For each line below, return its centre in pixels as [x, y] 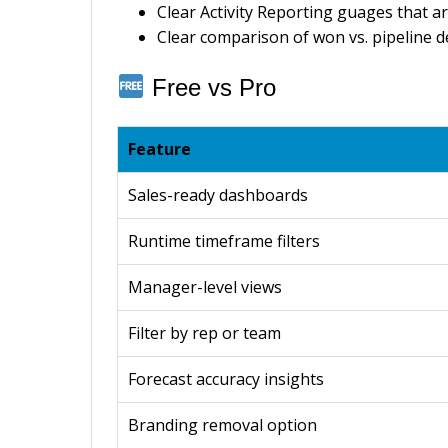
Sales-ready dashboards [218, 194]
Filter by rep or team [205, 332]
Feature [160, 148]
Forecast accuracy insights [226, 378]
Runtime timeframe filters [224, 240]
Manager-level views [205, 286]
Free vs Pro [210, 87]
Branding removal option [223, 424]
